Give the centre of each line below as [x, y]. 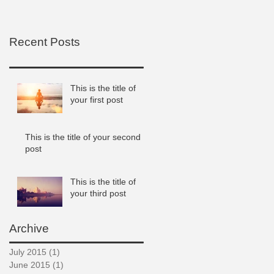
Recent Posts [45, 42]
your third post [98, 193]
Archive [29, 228]
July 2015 [28, 252]
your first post [97, 99]
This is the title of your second [83, 137]
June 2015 [30, 265]
